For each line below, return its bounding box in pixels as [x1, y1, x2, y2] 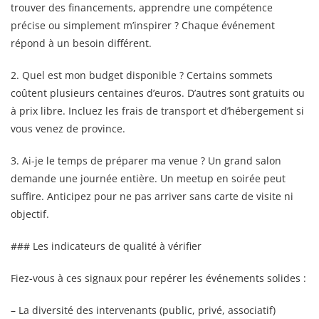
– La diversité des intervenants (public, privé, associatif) [11, 303, 276, 317]
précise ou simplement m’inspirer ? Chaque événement [11, 18, 275, 32]
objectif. [11, 206, 49, 221]
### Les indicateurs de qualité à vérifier [11, 239, 202, 253]
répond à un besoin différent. [11, 36, 152, 50]
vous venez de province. [11, 121, 125, 135]
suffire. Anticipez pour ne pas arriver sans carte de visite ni [11, 189, 293, 203]
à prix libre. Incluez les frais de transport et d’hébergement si [11, 103, 304, 117]
